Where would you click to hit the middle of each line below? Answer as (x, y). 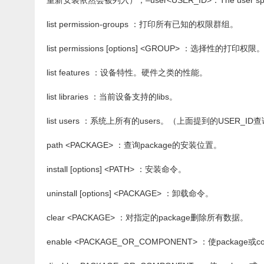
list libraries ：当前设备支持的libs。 (112, 97)
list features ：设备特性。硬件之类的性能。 (127, 72)
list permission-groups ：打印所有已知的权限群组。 (142, 24)
